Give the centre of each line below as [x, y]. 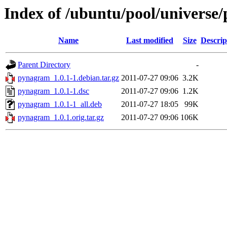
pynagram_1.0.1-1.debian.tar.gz [68, 78]
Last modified [150, 41]
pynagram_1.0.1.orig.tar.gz [61, 118]
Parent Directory [44, 65]
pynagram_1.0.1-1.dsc [53, 91]
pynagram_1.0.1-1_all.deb [60, 104]
